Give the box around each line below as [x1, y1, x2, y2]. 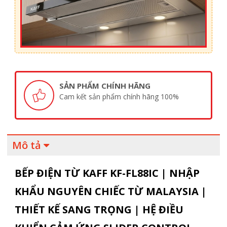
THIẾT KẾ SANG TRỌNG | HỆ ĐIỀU [14, 203, 183, 217]
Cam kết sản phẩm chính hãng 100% [59, 92, 179, 102]
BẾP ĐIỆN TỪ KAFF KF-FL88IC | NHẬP [14, 166, 200, 180]
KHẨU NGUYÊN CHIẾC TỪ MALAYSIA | [14, 184, 207, 199]
